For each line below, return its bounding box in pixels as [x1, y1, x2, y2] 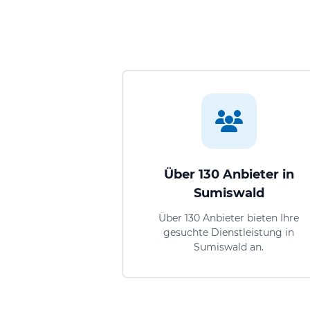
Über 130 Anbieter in [163, 166, 294, 182]
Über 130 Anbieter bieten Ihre [158, 211, 300, 224]
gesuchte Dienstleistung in [163, 226, 295, 239]
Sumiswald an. [194, 240, 264, 253]
